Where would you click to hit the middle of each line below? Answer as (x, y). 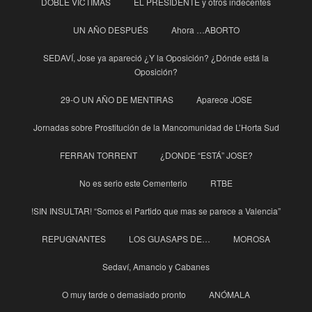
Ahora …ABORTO (205, 30)
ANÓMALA (229, 295)
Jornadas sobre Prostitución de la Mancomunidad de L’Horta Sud (156, 127)
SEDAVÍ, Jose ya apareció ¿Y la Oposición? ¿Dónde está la (156, 58)
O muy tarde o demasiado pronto (124, 295)
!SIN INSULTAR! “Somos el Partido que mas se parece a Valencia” (156, 211)
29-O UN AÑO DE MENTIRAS (117, 100)
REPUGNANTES (74, 239)
